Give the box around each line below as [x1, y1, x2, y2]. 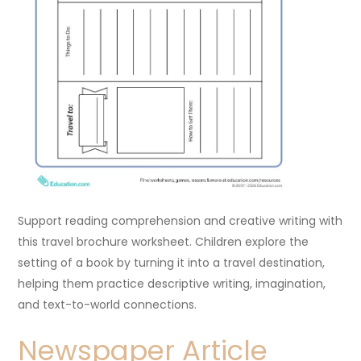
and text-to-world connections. [18, 296, 197, 313]
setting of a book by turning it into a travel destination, [18, 254, 326, 271]
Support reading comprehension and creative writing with [18, 212, 343, 229]
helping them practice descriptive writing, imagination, [18, 275, 326, 292]
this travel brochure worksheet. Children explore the [18, 233, 309, 250]
